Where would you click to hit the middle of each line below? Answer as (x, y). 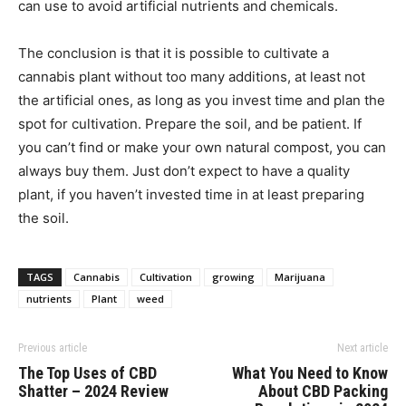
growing (233, 276)
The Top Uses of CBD (87, 372)
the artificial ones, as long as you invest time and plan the (202, 100)
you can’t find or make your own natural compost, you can (202, 147)
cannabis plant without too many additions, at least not (192, 76)
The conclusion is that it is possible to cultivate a (174, 53)
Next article (362, 348)
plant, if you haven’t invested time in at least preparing (191, 194)
